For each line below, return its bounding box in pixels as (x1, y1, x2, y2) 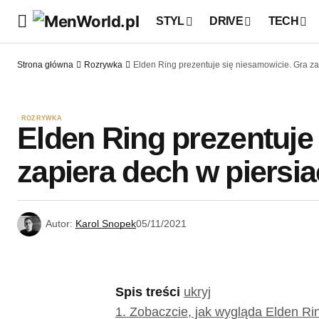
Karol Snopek (75, 218, 136, 230)
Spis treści (115, 285, 180, 300)
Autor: (46, 218, 73, 230)
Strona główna (17, 60, 73, 70)
